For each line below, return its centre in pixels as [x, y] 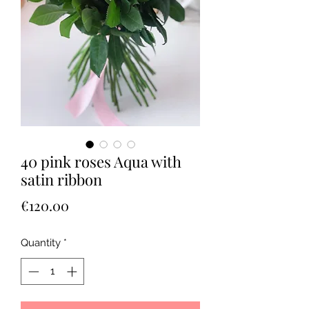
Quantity [41, 243]
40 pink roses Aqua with [101, 162]
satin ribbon [61, 180]
